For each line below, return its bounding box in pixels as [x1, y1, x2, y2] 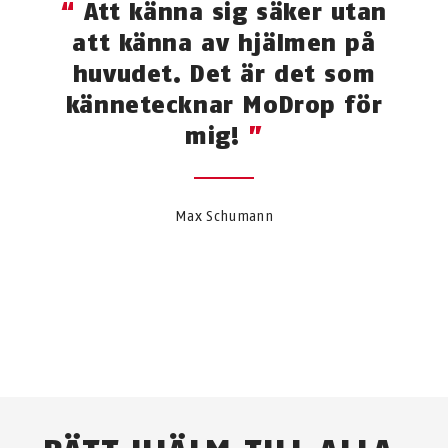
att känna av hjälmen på [72, 27, 376, 57]
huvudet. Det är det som [72, 58, 376, 88]
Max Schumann [174, 207, 274, 225]
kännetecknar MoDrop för [65, 89, 383, 119]
